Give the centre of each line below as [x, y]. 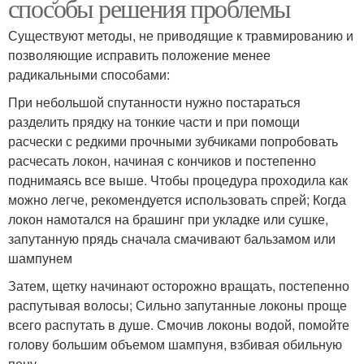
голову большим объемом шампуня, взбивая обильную [175, 344]
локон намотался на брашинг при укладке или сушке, [168, 219]
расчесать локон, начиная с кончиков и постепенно [162, 160]
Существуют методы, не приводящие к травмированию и [181, 35]
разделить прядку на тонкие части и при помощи [154, 121]
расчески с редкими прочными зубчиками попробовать [173, 141]
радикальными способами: [89, 74]
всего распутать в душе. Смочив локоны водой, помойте [179, 324]
